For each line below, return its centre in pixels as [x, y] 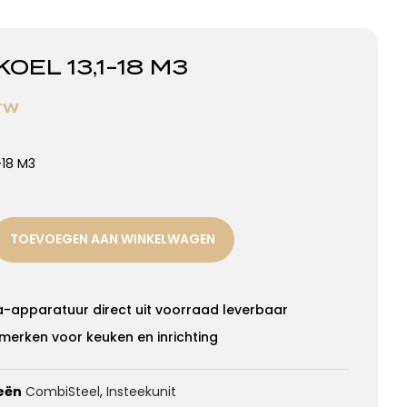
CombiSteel [63, 391]
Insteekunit [141, 391]
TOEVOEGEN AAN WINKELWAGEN [113, 239]
